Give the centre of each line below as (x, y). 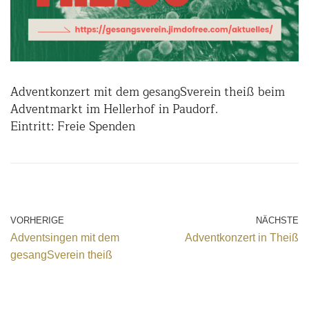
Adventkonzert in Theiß (242, 237)
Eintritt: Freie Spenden (73, 126)
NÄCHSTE (277, 220)
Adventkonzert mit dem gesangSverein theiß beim (148, 92)
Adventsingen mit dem (65, 237)
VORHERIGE (37, 220)
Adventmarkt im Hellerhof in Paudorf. (114, 109)
